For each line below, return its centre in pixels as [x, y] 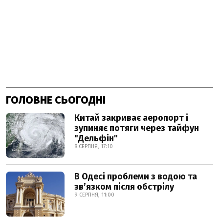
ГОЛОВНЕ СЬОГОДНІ [56, 100]
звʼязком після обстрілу [124, 187]
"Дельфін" [96, 138]
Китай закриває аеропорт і [131, 118]
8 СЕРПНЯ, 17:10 [94, 146]
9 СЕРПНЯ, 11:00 [94, 195]
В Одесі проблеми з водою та [136, 176]
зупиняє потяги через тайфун [137, 128]
